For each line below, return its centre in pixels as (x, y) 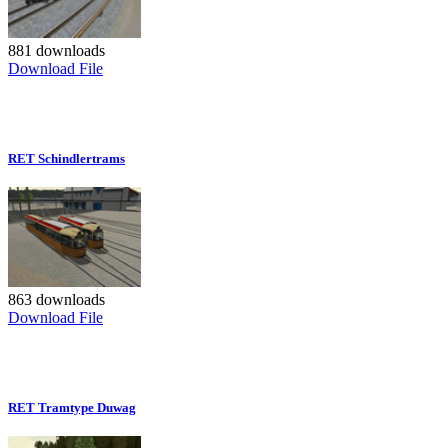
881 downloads (56, 51)
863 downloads (56, 300)
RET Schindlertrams (66, 159)
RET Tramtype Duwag (72, 408)
